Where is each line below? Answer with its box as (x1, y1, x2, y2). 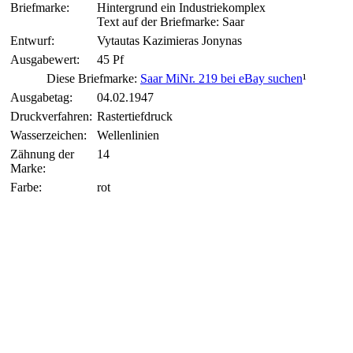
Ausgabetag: (10, 90, 72, 104)
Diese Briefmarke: (46, 71, 140, 85)
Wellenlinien (97, 128, 159, 142)
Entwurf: (10, 33, 54, 47)
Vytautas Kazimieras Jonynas (97, 33, 242, 47)
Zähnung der (10, 147, 74, 161)
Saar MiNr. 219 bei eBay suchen (140, 71, 303, 85)
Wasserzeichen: (10, 128, 87, 142)
